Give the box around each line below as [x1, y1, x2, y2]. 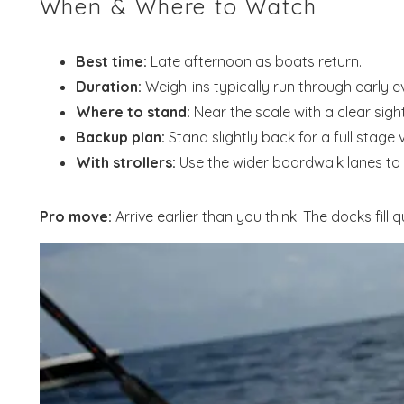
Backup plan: [75, 127, 165, 146]
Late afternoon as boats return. [146, 51, 362, 70]
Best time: [75, 51, 147, 70]
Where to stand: [75, 102, 190, 121]
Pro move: [39, 207, 112, 225]
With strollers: [75, 152, 176, 171]
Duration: [75, 77, 142, 96]
